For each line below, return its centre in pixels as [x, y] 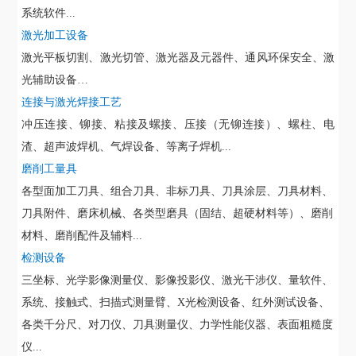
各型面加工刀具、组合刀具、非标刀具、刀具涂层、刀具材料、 [178, 192]
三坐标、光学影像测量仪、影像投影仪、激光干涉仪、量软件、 [178, 281]
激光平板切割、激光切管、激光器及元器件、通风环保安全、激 [178, 58]
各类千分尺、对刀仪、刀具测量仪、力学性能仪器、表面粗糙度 [178, 325]
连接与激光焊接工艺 [72, 103]
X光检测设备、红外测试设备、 [254, 303]
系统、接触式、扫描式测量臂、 [100, 303]
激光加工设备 [55, 36]
